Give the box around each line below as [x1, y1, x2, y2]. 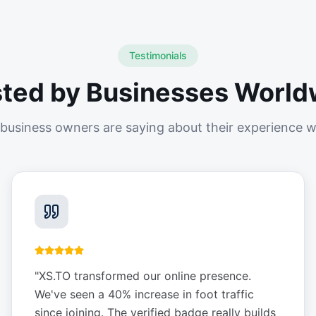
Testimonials [129, 49, 187, 62]
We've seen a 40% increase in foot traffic [35, 287, 254, 302]
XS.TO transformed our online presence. [39, 269, 251, 284]
